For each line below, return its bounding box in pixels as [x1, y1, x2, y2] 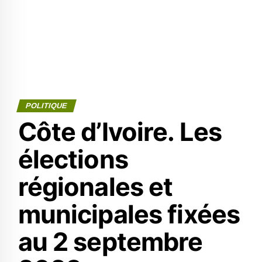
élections [18, 144, 128, 174]
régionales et [18, 171, 173, 202]
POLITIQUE [24, 101, 68, 110]
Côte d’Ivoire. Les [18, 116, 222, 147]
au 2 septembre [18, 226, 203, 257]
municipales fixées [18, 199, 240, 229]
